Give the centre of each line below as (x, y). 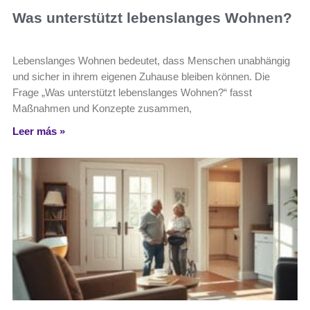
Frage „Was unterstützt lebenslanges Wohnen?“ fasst (132, 92)
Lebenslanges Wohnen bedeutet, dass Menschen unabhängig (151, 61)
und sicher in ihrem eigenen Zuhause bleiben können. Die (141, 76)
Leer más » (39, 131)
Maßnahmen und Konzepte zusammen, (102, 108)
